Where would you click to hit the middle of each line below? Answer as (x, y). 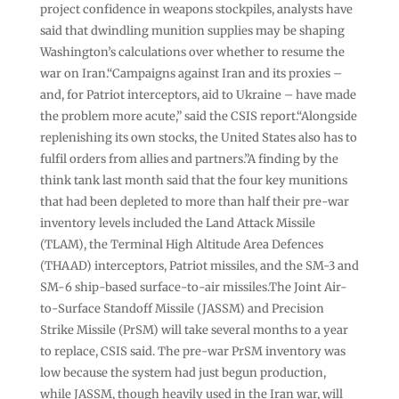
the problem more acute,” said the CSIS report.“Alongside (198, 116)
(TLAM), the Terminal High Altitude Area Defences (181, 244)
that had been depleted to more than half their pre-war (194, 201)
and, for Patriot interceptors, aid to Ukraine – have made (198, 94)
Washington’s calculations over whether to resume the (192, 52)
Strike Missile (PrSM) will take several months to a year (194, 330)
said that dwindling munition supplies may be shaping (192, 30)
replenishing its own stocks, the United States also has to (198, 137)
